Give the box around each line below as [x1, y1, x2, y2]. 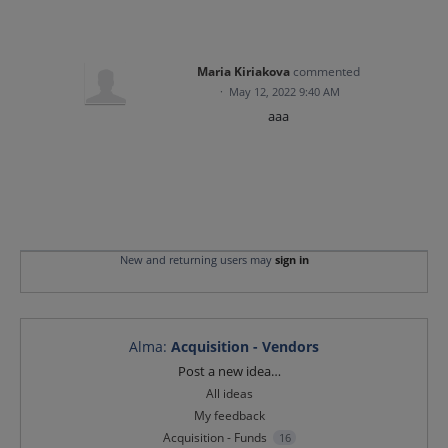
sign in [274, 252, 309, 268]
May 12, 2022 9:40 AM [229, 83, 341, 99]
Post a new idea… [178, 362, 282, 381]
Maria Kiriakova [197, 62, 291, 80]
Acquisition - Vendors [171, 337, 319, 357]
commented [293, 62, 361, 80]
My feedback [194, 407, 266, 425]
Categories [39, 359, 156, 393]
